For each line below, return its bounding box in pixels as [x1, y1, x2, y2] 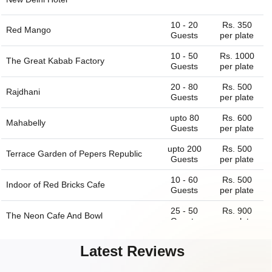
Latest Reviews [80, 243, 185, 260]
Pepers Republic [79, 149, 142, 159]
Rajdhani [6, 87, 40, 97]
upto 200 [167, 144, 202, 154]
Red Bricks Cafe [43, 180, 105, 190]
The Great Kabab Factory [6, 56, 104, 66]
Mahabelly [6, 118, 46, 128]
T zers [6, 242, 30, 252]
